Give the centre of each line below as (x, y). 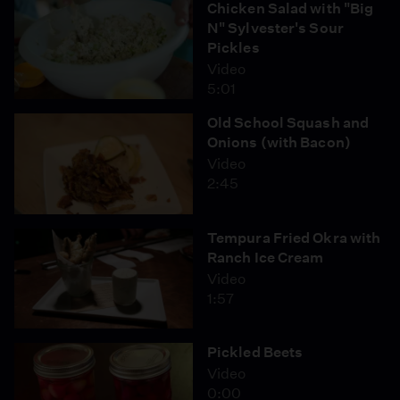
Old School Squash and (288, 123)
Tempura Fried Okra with (294, 237)
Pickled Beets (255, 352)
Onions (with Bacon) (279, 142)
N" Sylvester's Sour (275, 28)
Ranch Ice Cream (266, 257)
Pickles (233, 47)
